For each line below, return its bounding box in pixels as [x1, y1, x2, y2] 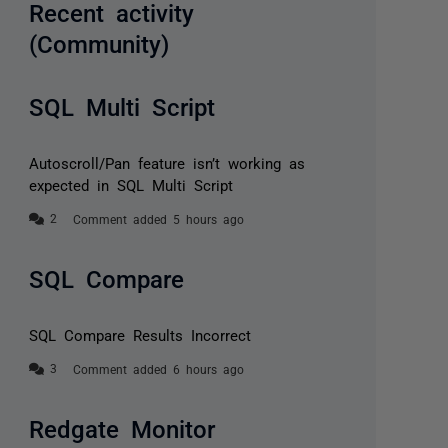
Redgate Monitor [29, 415, 216, 441]
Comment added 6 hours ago [73, 363, 245, 376]
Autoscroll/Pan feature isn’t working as [29, 155, 306, 171]
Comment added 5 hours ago [73, 213, 245, 226]
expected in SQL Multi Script [29, 177, 234, 193]
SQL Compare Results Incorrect [29, 327, 252, 343]
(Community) [29, 30, 170, 55]
